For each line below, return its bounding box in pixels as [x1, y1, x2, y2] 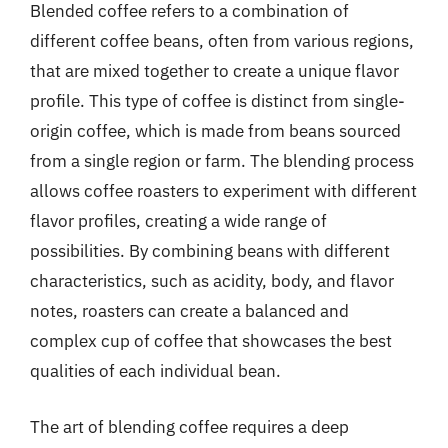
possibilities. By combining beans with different [30, 240, 390, 262]
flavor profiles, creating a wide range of [30, 210, 327, 232]
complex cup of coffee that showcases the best [30, 330, 392, 352]
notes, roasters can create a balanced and [30, 300, 349, 322]
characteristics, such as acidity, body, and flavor [30, 270, 394, 292]
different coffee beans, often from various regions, [30, 30, 414, 52]
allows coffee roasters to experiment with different [30, 180, 417, 202]
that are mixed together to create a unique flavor [30, 60, 399, 82]
